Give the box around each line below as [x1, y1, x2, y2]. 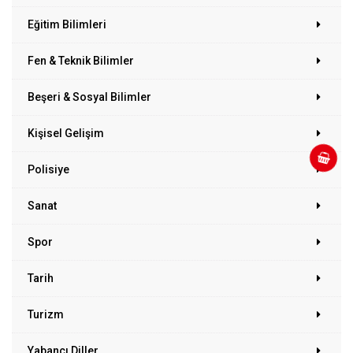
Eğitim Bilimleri [28, 17, 106, 31]
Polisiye [28, 162, 69, 176]
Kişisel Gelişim [28, 126, 104, 139]
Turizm [28, 307, 64, 321]
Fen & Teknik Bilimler [28, 54, 134, 67]
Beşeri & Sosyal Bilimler [28, 90, 151, 103]
